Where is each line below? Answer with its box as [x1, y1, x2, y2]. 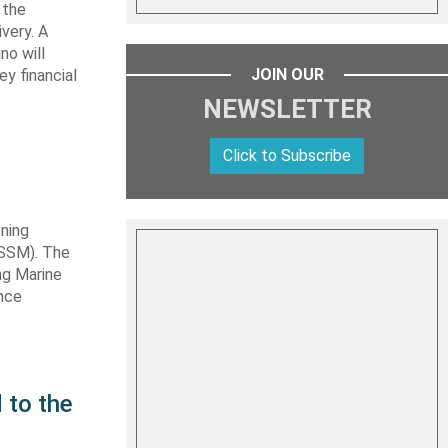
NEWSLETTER [202, 94, 372, 124]
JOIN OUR [250, 65, 324, 84]
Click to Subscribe [223, 146, 351, 165]
